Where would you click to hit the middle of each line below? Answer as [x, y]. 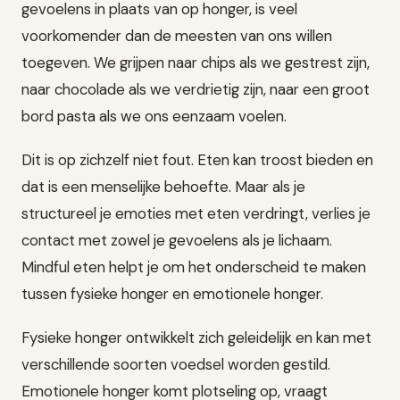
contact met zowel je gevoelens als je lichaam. [177, 240]
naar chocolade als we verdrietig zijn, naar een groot [196, 89]
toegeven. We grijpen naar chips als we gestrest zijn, [196, 62]
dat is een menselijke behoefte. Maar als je [163, 186]
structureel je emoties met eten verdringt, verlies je [196, 213]
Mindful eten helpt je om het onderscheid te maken [194, 267]
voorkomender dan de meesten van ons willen [177, 35]
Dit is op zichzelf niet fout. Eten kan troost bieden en [197, 159]
